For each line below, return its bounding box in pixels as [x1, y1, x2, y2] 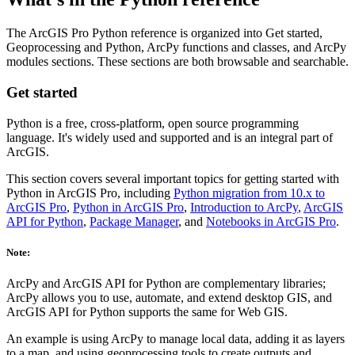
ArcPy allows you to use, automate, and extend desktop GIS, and [6, 291, 332, 305]
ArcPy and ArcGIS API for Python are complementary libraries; [6, 277, 326, 291]
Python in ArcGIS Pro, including [6, 185, 174, 200]
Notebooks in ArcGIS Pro [206, 214, 336, 228]
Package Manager [90, 214, 178, 228]
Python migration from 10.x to [174, 185, 325, 200]
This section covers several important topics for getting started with [6, 171, 339, 185]
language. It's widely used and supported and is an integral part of [6, 130, 333, 144]
